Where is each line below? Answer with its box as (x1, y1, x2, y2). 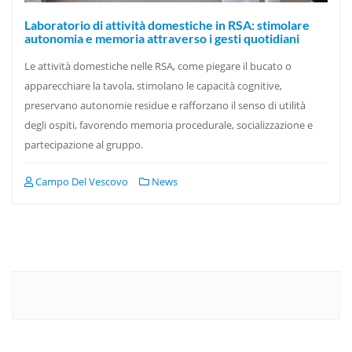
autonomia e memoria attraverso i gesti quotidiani (24, 30, 299, 46)
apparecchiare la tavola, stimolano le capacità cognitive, (24, 78, 282, 93)
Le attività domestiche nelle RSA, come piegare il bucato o (24, 58, 291, 73)
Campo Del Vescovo (33, 174, 128, 189)
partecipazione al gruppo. (24, 137, 143, 152)
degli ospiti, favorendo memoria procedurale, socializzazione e (24, 117, 313, 132)
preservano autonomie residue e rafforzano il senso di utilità (24, 97, 306, 112)
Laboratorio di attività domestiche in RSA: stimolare (24, 16, 310, 32)
